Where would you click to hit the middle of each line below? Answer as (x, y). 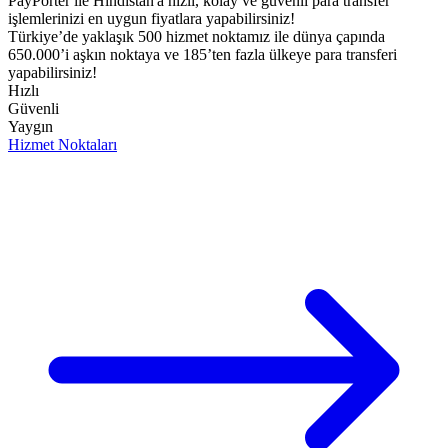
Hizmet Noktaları (62, 144)
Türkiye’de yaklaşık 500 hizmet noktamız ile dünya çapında (196, 36)
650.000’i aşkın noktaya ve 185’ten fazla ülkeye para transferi (202, 54)
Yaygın (30, 126)
